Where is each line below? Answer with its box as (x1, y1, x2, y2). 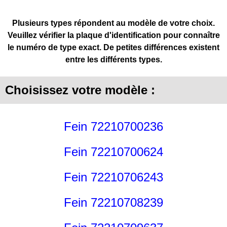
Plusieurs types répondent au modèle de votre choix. (12, 19, 215, 27)
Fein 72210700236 (64, 120, 163, 134)
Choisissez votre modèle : (5, 83, 155, 97)
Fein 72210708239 (64, 196, 163, 210)
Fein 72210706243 (64, 170, 163, 184)
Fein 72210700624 (64, 145, 163, 159)
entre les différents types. (65, 55, 162, 64)
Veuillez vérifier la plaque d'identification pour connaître (7, 31, 220, 40)
